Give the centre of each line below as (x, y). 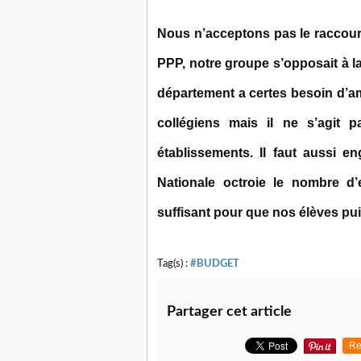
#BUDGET (215, 264)
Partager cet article (229, 312)
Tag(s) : (174, 264)
